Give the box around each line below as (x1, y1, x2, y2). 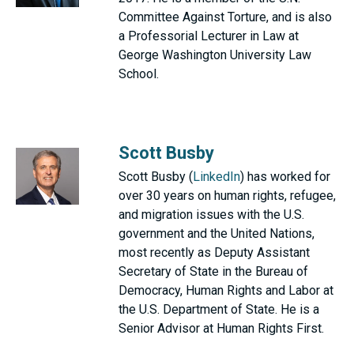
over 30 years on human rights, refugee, (119, 188, 336, 203)
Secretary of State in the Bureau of (119, 264, 308, 279)
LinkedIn (193, 169, 240, 184)
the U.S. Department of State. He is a (119, 302, 319, 317)
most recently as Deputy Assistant (119, 245, 310, 260)
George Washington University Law (119, 47, 311, 62)
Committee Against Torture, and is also (119, 9, 332, 24)
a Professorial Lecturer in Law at (119, 28, 299, 43)
